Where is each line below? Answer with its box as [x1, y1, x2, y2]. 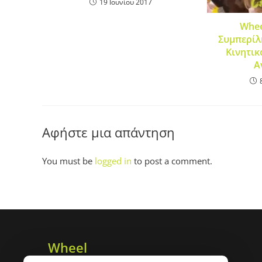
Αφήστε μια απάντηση [42, 123, 175, 141]
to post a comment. [132, 154, 212, 167]
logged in [95, 154, 132, 167]
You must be [42, 154, 95, 167]
